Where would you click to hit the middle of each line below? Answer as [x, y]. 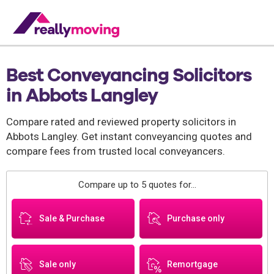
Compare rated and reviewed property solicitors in [121, 122]
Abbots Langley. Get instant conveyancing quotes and [129, 136]
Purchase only [196, 218]
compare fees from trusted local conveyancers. [116, 151]
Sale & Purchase [72, 218]
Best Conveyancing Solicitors [129, 75]
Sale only [57, 264]
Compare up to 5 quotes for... [137, 185]
